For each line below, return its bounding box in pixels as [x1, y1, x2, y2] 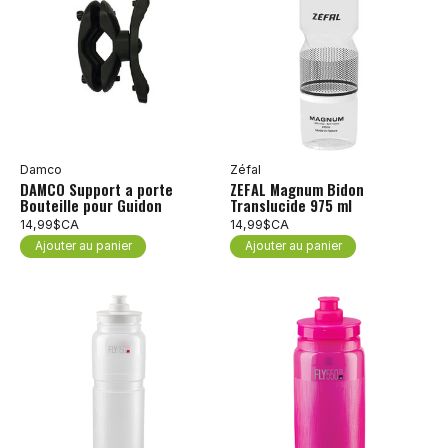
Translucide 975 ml [229, 194, 352, 216]
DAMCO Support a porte [20, 178, 173, 200]
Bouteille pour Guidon [20, 194, 162, 216]
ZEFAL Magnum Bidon [229, 178, 364, 200]
